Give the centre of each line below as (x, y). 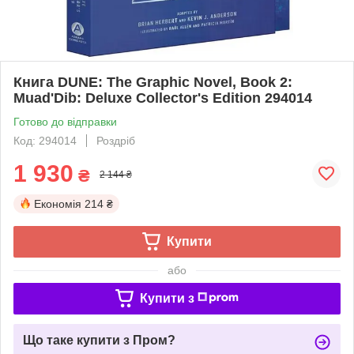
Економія (58, 203)
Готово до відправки (65, 121)
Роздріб (116, 140)
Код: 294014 (45, 140)
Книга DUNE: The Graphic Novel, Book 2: (153, 82)
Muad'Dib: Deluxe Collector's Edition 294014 (163, 98)
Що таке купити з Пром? (99, 340)
